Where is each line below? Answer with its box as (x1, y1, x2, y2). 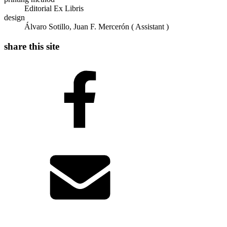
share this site (4, 41, 59, 52)
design (4, 13, 25, 22)
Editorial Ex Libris (24, 4, 84, 13)
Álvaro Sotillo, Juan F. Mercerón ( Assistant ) (24, 22, 169, 31)
